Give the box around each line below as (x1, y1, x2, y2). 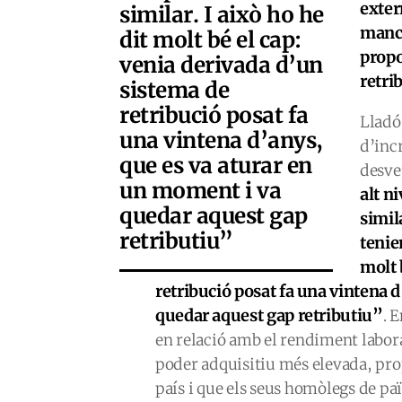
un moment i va (119, 177, 282, 205)
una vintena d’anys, (119, 127, 323, 154)
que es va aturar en (119, 152, 312, 179)
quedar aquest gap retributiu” (155, 305, 383, 326)
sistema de (119, 76, 230, 104)
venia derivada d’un (119, 51, 323, 79)
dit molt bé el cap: (119, 26, 301, 54)
